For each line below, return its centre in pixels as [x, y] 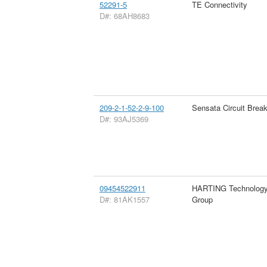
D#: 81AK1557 [124, 199]
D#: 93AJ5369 [124, 119]
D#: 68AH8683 [124, 15]
